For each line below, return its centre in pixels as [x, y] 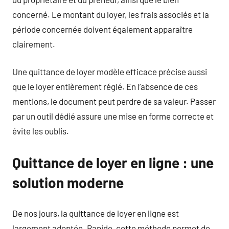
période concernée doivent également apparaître [102, 29]
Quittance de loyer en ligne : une [113, 163]
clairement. [34, 44]
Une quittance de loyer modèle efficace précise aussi [110, 72]
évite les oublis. [41, 131]
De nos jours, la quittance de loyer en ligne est [96, 213]
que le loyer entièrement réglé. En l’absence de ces [105, 86]
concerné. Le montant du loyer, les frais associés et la [111, 14]
